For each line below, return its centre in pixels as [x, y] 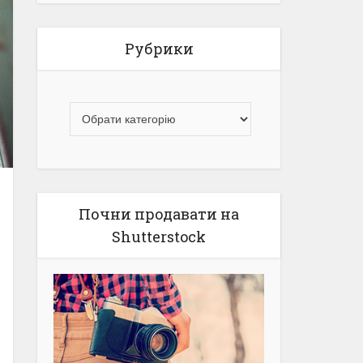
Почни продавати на [159, 214]
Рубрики [159, 49]
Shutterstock [159, 237]
